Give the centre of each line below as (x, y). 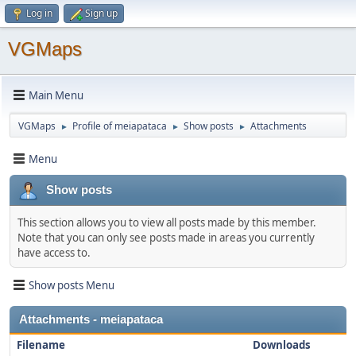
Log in (39, 13)
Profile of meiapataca (120, 126)
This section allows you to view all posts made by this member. (167, 222)
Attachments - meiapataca (91, 319)
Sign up (101, 13)
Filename (41, 345)
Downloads (281, 345)
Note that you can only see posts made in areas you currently (166, 238)
